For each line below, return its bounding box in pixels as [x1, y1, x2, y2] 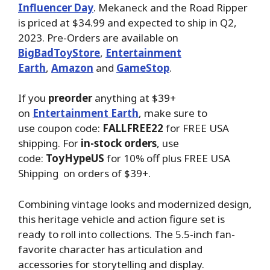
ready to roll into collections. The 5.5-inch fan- [18, 227, 235, 241]
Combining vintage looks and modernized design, [18, 196, 252, 211]
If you [18, 91, 48, 105]
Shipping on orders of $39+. [18, 166, 151, 181]
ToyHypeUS [46, 151, 104, 166]
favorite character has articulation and [18, 242, 202, 256]
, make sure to [139, 106, 207, 121]
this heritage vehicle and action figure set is [18, 212, 225, 226]
